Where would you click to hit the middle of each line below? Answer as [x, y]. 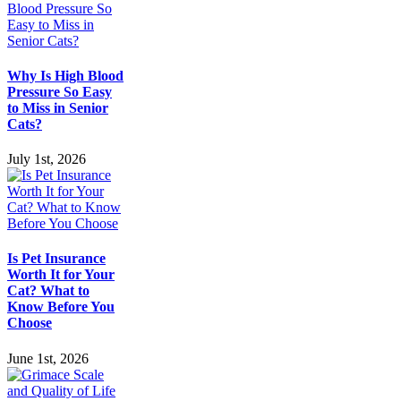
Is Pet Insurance [56, 259]
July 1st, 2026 [47, 159]
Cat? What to [48, 291]
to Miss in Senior [58, 107]
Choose [30, 323]
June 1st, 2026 [48, 358]
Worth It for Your [61, 275]
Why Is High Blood [65, 75]
